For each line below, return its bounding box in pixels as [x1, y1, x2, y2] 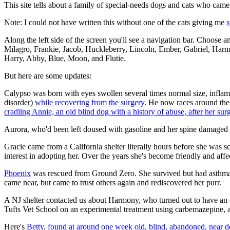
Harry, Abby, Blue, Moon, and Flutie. [4, 54, 126, 63]
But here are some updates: [4, 71, 91, 81]
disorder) [4, 98, 35, 107]
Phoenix [4, 169, 31, 178]
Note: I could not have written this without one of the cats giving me [4, 18, 226, 27]
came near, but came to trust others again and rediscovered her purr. [4, 178, 221, 187]
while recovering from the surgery [35, 98, 144, 107]
